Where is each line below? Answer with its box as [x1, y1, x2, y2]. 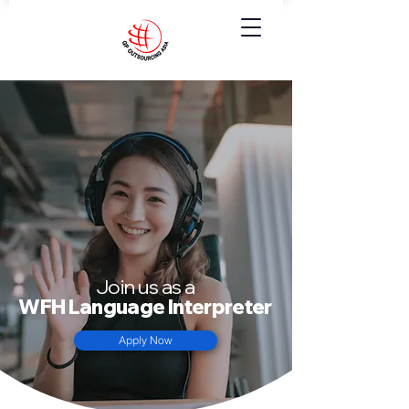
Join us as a [95, 274, 195, 299]
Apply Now [119, 333, 173, 347]
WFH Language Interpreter [18, 294, 272, 320]
